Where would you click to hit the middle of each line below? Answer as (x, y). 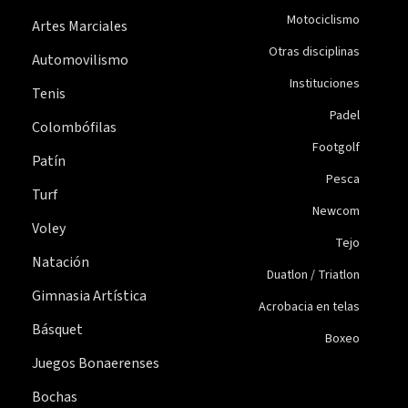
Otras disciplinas (314, 51)
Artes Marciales (80, 26)
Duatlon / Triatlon (313, 275)
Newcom (336, 211)
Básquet (57, 329)
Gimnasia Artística (89, 296)
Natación (61, 262)
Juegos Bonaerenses (96, 363)
